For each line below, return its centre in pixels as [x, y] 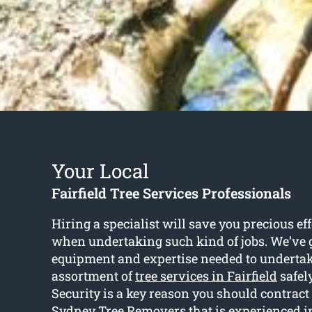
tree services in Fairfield [206, 276]
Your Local [100, 171]
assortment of [93, 276]
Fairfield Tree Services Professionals [171, 193]
